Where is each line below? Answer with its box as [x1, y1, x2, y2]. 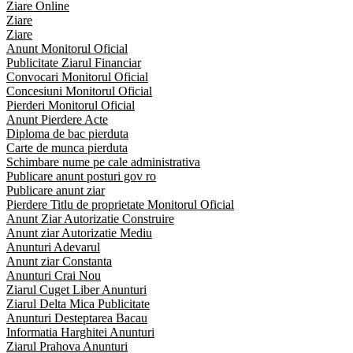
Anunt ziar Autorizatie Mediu [6, 225, 152, 240]
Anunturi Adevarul [6, 240, 100, 254]
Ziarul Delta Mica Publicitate [6, 296, 150, 310]
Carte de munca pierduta [6, 140, 128, 154]
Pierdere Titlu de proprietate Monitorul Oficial [6, 197, 234, 211]
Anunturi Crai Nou [6, 268, 101, 282]
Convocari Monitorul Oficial [6, 69, 148, 84]
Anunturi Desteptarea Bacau [6, 310, 147, 325]
